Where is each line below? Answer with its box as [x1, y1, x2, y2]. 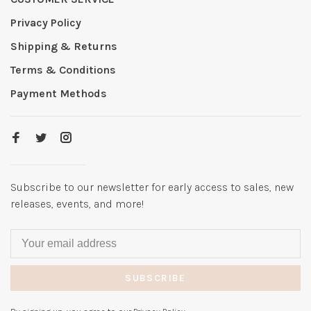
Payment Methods [10, 87, 107, 101]
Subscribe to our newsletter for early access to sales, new [10, 180, 294, 194]
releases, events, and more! [10, 197, 144, 211]
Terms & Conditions [10, 63, 116, 77]
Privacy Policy [10, 16, 81, 30]
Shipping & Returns [10, 40, 117, 53]
